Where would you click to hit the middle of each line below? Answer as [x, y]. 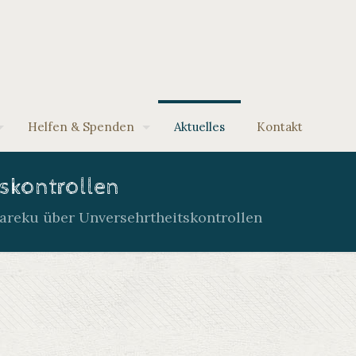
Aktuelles [199, 127]
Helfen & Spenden [81, 127]
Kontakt [280, 127]
